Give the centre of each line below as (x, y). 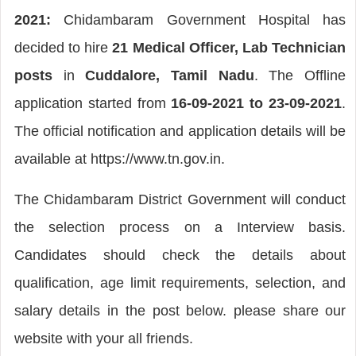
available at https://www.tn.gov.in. (119, 159)
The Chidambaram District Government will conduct (180, 199)
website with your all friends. (103, 338)
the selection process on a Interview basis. (180, 227)
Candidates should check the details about (180, 255)
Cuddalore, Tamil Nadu (170, 75)
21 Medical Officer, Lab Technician (229, 47)
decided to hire (63, 47)
